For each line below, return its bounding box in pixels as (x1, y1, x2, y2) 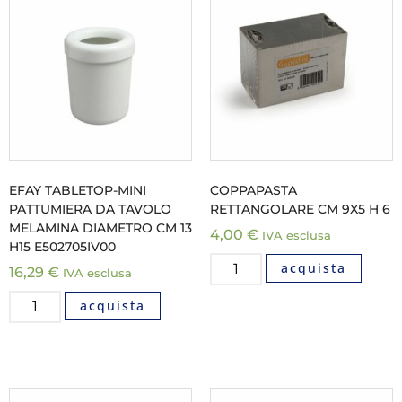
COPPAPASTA (210, 181, 297, 198)
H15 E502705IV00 (9, 238, 116, 255)
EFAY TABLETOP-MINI (9, 181, 146, 198)
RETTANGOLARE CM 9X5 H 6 (210, 200, 390, 217)
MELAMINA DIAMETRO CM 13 (9, 219, 192, 236)
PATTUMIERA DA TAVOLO (9, 200, 171, 217)
